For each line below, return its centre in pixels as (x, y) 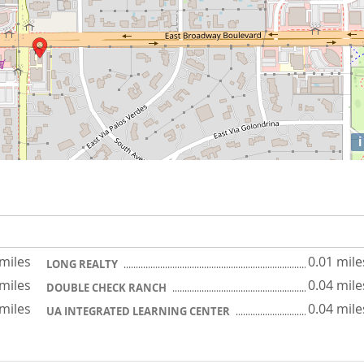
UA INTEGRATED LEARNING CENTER (139, 311)
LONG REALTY (83, 264)
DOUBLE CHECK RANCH (108, 288)
